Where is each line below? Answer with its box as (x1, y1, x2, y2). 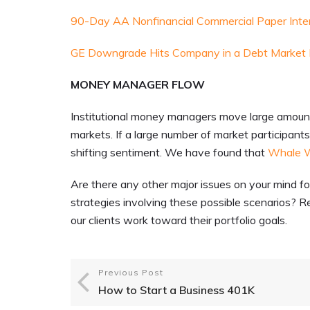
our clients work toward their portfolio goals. (71, 213, 287, 228)
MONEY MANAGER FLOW (71, 77, 205, 92)
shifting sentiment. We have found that (71, 145, 268, 160)
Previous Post (98, 267, 163, 278)
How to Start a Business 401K (98, 283, 255, 298)
